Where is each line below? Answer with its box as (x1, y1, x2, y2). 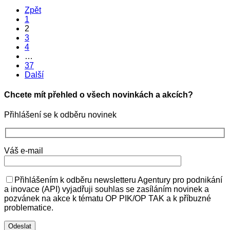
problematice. (4, 203, 53, 212)
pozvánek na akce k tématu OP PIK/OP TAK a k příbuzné (4, 194, 211, 203)
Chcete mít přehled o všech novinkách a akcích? (4, 90, 193, 99)
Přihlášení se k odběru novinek (4, 110, 117, 120)
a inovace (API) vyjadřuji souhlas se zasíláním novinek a (4, 184, 209, 194)
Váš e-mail (4, 146, 43, 155)
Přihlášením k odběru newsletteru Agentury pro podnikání (14, 175, 222, 184)
